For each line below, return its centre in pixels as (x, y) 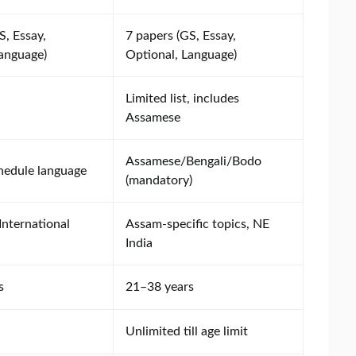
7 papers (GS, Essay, (181, 35)
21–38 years (160, 286)
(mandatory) (159, 180)
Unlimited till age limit (187, 331)
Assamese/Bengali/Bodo (193, 161)
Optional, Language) (181, 54)
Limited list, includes (182, 98)
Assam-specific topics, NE (197, 224)
